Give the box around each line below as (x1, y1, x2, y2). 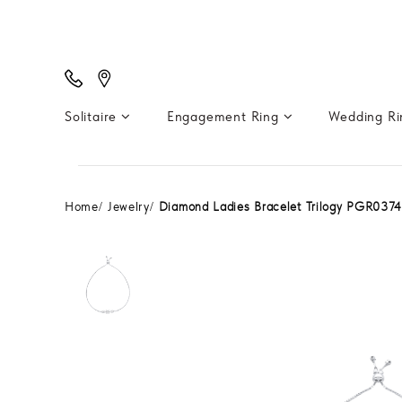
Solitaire (65, 109, 121, 125)
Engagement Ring (166, 109, 284, 125)
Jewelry (107, 199, 150, 214)
